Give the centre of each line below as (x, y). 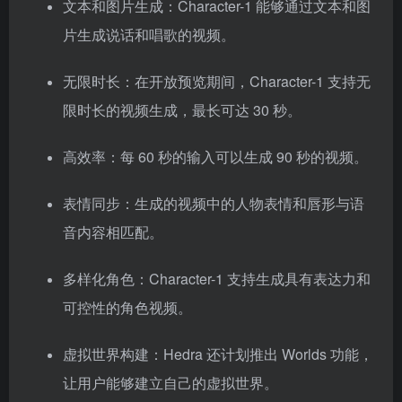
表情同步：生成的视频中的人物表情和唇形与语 (214, 204)
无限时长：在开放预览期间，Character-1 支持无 (217, 82)
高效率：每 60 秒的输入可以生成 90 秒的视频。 (215, 157)
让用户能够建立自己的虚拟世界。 (170, 383)
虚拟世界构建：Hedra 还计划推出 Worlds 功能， (218, 354)
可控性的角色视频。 (127, 308)
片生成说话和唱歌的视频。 (149, 35)
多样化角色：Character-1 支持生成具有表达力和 (217, 279)
